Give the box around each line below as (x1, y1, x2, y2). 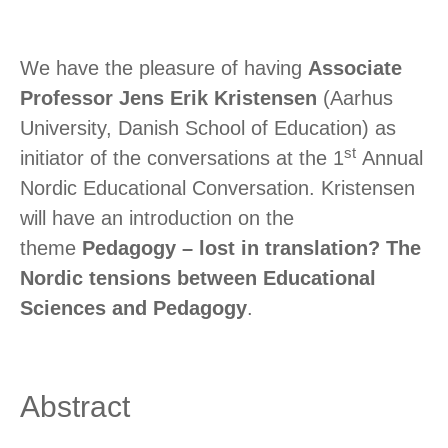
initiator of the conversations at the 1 (20, 147, 344, 170)
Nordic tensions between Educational (20, 267, 376, 290)
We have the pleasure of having (20, 57, 308, 80)
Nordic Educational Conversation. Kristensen (20, 177, 415, 200)
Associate (308, 57, 402, 80)
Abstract (20, 390, 130, 424)
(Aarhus (317, 87, 393, 110)
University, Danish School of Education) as (20, 117, 396, 140)
